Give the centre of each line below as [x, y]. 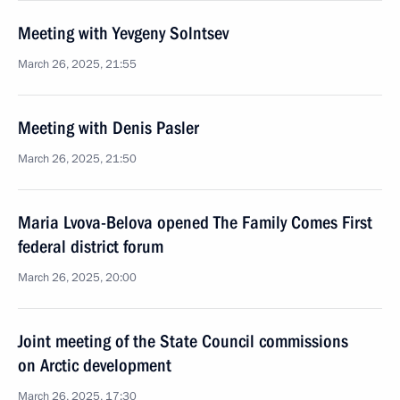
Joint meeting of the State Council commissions [183, 341]
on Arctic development [95, 365]
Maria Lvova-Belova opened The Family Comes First [195, 222]
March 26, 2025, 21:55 [77, 64]
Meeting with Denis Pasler [108, 128]
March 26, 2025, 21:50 [77, 159]
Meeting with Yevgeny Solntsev [123, 33]
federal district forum [91, 246]
